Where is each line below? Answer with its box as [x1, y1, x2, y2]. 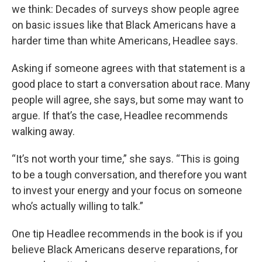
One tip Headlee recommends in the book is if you [12, 227, 243, 240]
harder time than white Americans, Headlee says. [12, 35, 238, 47]
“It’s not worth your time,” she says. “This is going [12, 153, 239, 165]
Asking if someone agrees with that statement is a [12, 62, 245, 74]
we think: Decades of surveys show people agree [12, 3, 239, 15]
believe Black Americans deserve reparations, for [12, 243, 238, 256]
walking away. [12, 125, 75, 137]
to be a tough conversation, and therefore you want [12, 168, 247, 181]
